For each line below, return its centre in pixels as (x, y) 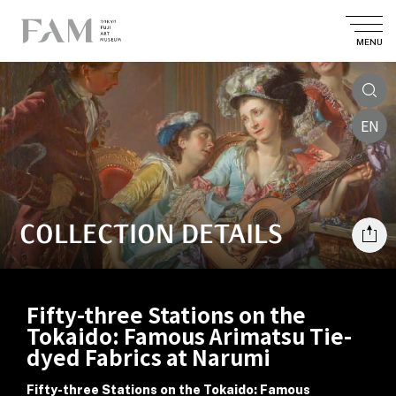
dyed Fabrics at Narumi (148, 357)
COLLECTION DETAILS (151, 233)
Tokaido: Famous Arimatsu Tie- (189, 335)
